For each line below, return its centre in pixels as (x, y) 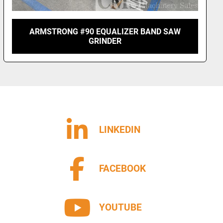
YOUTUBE (120, 207)
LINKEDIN (120, 130)
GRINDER (105, 41)
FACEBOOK (122, 168)
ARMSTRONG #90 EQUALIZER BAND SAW (105, 31)
